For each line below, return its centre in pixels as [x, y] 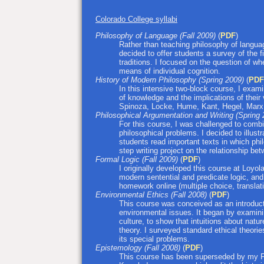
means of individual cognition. [170, 71]
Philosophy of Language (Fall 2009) [156, 35]
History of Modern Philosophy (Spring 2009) [171, 80]
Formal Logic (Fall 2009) [137, 159]
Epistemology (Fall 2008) [138, 247]
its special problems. [154, 239]
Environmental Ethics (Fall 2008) [152, 194]
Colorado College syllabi [136, 19]
